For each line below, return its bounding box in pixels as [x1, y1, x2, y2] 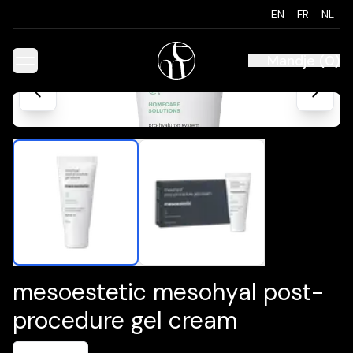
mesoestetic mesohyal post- [13, 277, 324, 307]
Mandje [266, 51, 315, 70]
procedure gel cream [13, 305, 237, 336]
